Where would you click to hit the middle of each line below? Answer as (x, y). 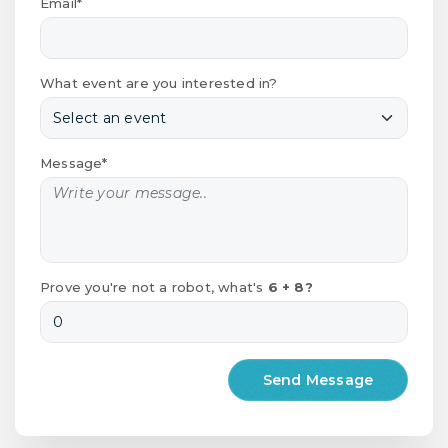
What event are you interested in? (159, 83)
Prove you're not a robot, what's (154, 287)
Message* (74, 163)
